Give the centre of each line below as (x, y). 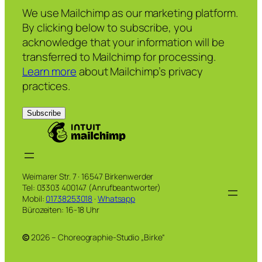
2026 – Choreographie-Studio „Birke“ (97, 237)
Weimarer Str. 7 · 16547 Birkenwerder (88, 176)
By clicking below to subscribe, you (107, 28)
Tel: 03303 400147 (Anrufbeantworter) (92, 187)
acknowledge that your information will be (123, 42)
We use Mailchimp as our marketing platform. (130, 13)
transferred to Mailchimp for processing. (119, 57)
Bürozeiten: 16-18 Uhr (61, 209)
